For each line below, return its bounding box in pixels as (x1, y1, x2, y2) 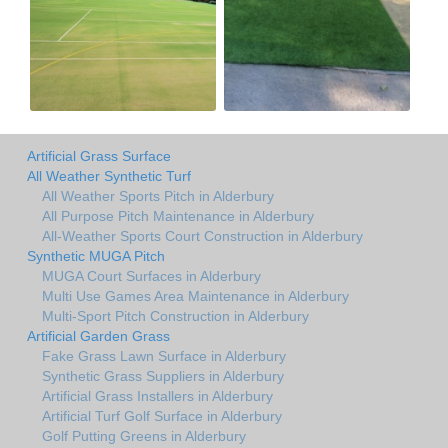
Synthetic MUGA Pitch (27, 247, 165, 264)
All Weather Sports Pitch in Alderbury (42, 187, 274, 204)
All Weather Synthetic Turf (27, 167, 191, 184)
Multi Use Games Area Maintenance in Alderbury (42, 287, 349, 304)
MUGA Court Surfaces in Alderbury (42, 267, 261, 284)
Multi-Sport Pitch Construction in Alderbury (42, 307, 309, 324)
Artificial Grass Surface (27, 147, 171, 164)
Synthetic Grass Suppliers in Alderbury (42, 367, 284, 384)
